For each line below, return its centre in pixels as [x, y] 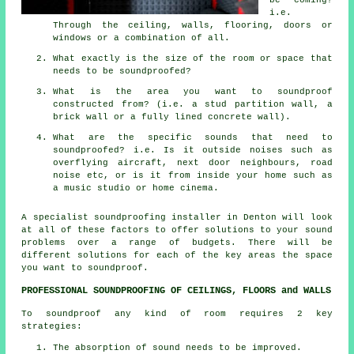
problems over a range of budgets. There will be [177, 242]
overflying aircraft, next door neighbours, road [193, 162]
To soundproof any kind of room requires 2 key [177, 313]
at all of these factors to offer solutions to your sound [177, 230]
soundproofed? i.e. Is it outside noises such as [193, 150]
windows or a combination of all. [142, 38]
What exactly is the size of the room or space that [193, 58]
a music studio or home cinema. [136, 188]
